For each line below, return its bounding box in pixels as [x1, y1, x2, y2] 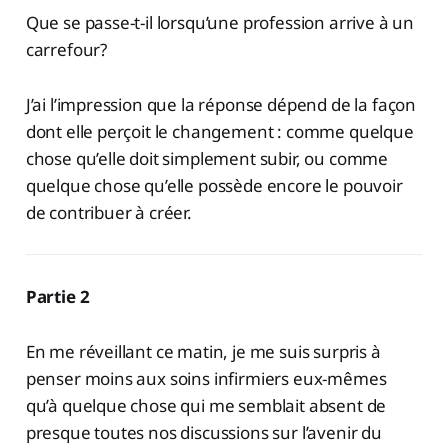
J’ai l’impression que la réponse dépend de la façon [25, 93, 417, 117]
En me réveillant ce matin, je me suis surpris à [25, 340, 381, 364]
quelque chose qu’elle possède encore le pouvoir [25, 174, 403, 198]
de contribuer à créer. [25, 201, 192, 225]
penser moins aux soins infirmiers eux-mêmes [25, 367, 387, 391]
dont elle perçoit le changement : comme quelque [25, 120, 414, 144]
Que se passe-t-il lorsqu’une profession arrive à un [25, 11, 415, 35]
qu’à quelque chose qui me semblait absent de [25, 394, 387, 418]
